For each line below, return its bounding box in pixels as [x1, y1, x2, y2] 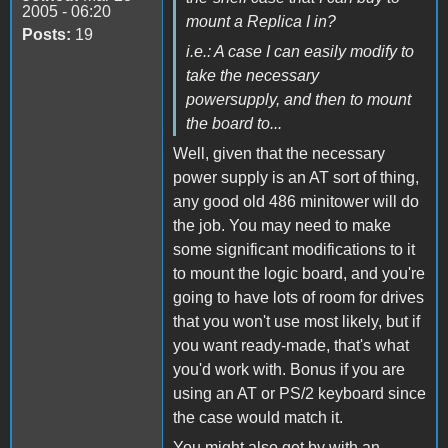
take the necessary [186, 66, 319, 84]
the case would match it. [173, 408, 343, 426]
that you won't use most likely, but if [173, 312, 420, 330]
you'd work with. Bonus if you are [173, 360, 405, 378]
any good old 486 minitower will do [173, 192, 419, 210]
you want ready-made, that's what [173, 336, 409, 354]
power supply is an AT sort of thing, [173, 168, 419, 186]
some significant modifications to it [173, 240, 415, 258]
